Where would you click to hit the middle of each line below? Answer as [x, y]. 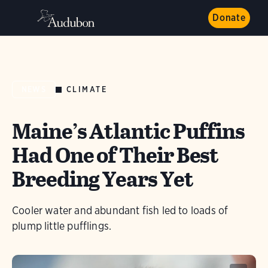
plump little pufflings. [62, 226]
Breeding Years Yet [103, 179]
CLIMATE [87, 89]
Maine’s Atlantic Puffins [129, 131]
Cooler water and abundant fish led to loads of [120, 210]
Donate [229, 18]
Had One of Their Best [115, 155]
